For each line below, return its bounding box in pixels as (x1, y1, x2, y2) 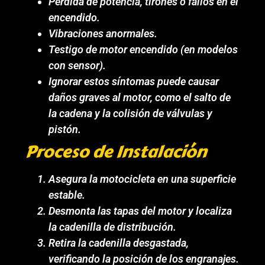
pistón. (49, 122, 82, 135)
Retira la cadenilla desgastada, (49, 236, 189, 249)
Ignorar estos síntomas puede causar (49, 75, 219, 88)
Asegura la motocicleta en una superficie (49, 172, 237, 185)
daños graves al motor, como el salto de (49, 91, 231, 104)
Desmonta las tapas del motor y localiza (49, 204, 232, 217)
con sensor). (49, 59, 106, 72)
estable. (49, 188, 86, 201)
